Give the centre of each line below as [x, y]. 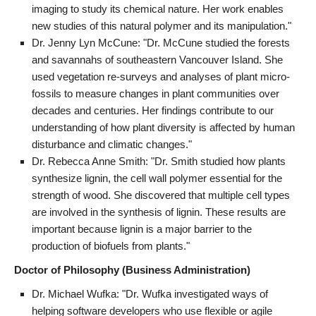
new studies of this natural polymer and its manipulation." [162, 25]
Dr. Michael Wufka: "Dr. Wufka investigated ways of [150, 293]
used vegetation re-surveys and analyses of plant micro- [161, 76]
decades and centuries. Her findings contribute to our [153, 110]
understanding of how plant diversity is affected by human [163, 127]
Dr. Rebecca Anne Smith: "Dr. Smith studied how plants [159, 161]
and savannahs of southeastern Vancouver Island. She [157, 59]
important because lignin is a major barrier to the [142, 229]
